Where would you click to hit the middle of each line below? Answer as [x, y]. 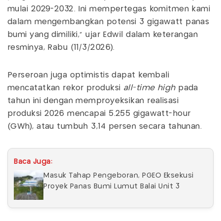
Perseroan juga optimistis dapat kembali [89, 75]
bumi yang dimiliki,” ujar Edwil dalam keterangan [103, 35]
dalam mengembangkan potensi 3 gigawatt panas [109, 22]
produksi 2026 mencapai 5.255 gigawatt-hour [99, 113]
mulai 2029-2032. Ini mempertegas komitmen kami [109, 9]
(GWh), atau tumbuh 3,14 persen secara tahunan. [106, 126]
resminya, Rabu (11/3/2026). [61, 47]
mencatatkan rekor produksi [65, 88]
